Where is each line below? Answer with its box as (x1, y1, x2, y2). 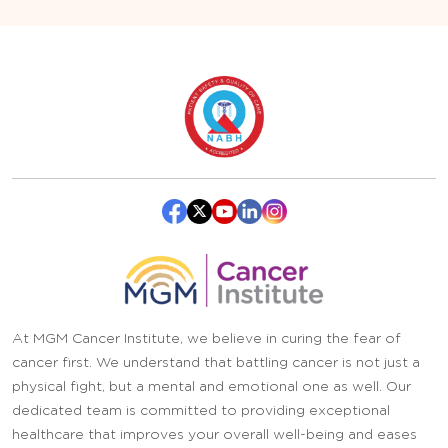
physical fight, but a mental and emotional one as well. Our (12, 379, 411, 394)
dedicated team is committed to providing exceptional (12, 403, 390, 418)
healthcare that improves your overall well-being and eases (12, 427, 417, 442)
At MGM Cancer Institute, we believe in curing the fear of (12, 331, 401, 346)
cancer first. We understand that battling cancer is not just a (12, 355, 420, 370)
